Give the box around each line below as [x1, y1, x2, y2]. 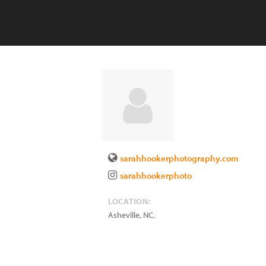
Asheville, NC [108, 210, 153, 220]
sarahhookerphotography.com [120, 153, 239, 164]
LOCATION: [108, 196, 151, 207]
